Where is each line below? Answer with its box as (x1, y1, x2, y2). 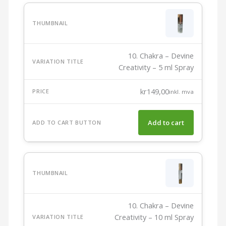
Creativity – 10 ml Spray (114, 211, 194, 222)
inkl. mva (168, 87, 194, 95)
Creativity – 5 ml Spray (118, 62, 194, 72)
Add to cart (147, 118, 184, 127)
